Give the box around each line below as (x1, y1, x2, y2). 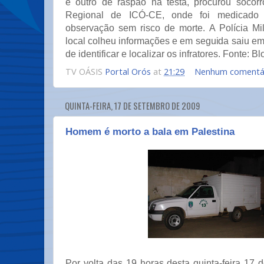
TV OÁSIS (65, 65, 105, 77)
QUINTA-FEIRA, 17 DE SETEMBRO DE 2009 (65, 99, 200, 112)
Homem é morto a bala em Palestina (65, 125, 235, 137)
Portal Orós (105, 65, 151, 77)
